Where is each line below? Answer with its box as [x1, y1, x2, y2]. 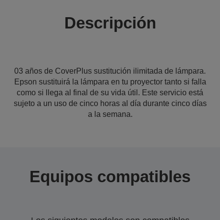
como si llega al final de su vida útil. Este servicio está [17, 88, 203, 97]
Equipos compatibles [29, 167, 191, 186]
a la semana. [87, 110, 133, 118]
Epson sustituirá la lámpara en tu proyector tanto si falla [14, 78, 206, 86]
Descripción [64, 14, 156, 32]
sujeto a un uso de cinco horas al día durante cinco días [13, 99, 207, 108]
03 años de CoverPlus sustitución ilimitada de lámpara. [14, 67, 206, 75]
